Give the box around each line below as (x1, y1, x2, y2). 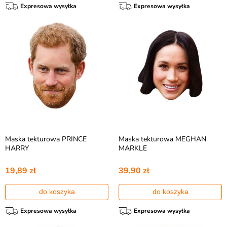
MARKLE (119, 143, 147, 153)
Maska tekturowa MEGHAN (119, 134, 206, 144)
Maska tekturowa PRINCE (5, 134, 87, 144)
